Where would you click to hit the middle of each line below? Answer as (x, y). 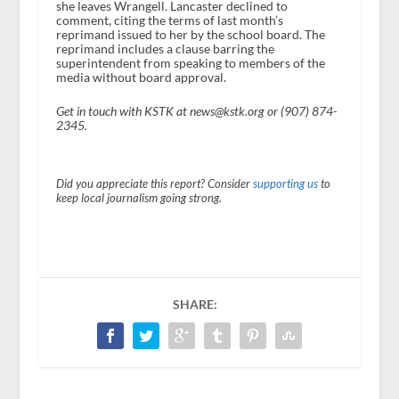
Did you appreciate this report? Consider (154, 183)
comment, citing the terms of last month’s (169, 20)
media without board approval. (141, 77)
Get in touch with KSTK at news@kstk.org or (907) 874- (196, 110)
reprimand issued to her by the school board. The (190, 34)
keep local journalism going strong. (138, 198)
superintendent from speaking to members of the (190, 62)
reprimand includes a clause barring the (165, 48)
